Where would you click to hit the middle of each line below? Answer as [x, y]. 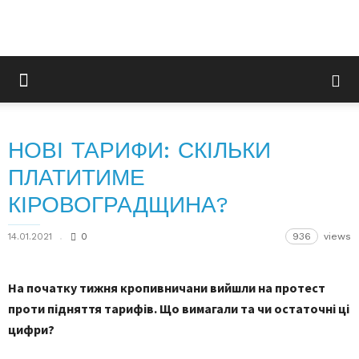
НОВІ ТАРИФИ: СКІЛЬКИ [139, 150]
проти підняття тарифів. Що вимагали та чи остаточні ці [179, 308]
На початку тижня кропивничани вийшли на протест [167, 287]
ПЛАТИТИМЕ [77, 177]
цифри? [31, 329]
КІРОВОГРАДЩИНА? [118, 205]
